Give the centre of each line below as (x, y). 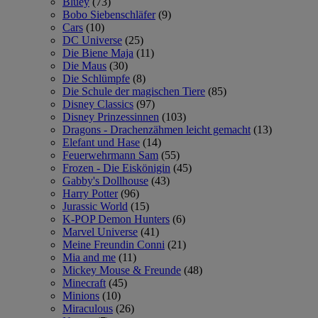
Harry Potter (90, 193)
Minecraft (84, 283)
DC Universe (92, 40)
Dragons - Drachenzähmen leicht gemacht (157, 129)
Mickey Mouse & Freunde (122, 270)
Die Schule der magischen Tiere (134, 91)
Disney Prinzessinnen (111, 116)
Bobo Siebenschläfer (109, 14)
